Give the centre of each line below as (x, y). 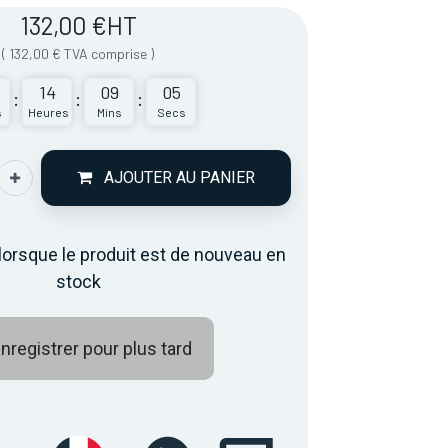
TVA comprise (107, 53)
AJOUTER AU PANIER (179, 177)
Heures (49, 112)
